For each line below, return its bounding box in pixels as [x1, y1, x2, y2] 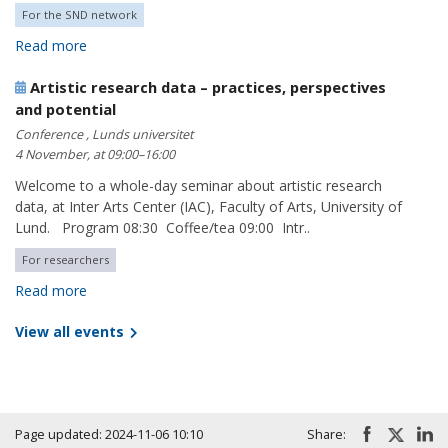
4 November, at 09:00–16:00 [15, 145, 175, 163]
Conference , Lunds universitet [15, 125, 193, 143]
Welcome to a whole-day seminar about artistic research [15, 175, 382, 195]
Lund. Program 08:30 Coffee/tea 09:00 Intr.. [15, 217, 310, 237]
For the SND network [22, 6, 137, 22]
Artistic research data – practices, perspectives [26, 76, 386, 97]
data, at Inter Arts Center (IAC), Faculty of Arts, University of [15, 196, 402, 216]
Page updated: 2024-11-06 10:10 [15, 425, 203, 443]
